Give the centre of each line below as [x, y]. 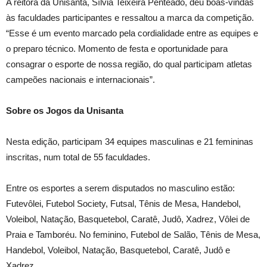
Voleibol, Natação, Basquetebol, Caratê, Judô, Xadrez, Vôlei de [128, 219]
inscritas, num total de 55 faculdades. [78, 157]
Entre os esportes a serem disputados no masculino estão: [120, 188]
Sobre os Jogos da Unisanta [65, 111]
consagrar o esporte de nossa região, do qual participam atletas [129, 64]
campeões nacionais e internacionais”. [80, 80]
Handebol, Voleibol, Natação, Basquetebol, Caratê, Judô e [118, 250]
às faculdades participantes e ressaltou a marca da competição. [130, 18]
